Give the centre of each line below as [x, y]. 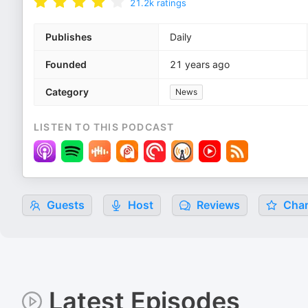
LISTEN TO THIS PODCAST [104, 127]
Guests [64, 205]
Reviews [217, 205]
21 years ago [200, 64]
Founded [66, 64]
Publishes [69, 37]
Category [67, 92]
